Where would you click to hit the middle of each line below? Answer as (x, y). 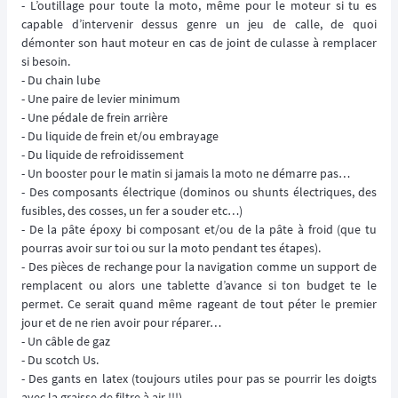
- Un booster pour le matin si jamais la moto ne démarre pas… (186, 174)
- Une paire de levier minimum (101, 99)
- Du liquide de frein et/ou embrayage (120, 136)
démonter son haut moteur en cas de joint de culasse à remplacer (199, 43)
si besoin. (46, 62)
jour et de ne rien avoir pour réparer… (121, 323)
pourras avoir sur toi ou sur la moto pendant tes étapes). (171, 248)
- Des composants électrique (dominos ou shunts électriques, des (199, 192)
